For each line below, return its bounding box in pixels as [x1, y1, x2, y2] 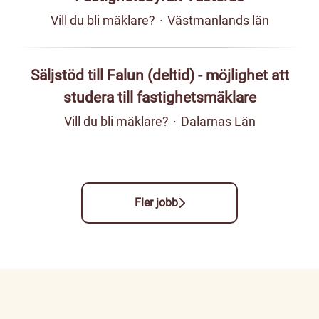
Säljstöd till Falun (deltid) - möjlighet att [30, 67, 289, 85]
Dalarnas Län [180, 114, 256, 130]
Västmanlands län [167, 13, 269, 28]
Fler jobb [134, 196, 178, 210]
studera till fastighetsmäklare [63, 89, 256, 107]
